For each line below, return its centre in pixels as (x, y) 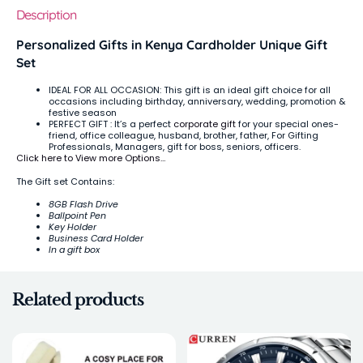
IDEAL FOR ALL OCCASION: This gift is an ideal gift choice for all (190, 90)
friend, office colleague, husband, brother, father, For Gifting (184, 136)
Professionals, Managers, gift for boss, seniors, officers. (175, 147)
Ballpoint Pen (77, 216)
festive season (83, 113)
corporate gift (205, 124)
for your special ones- (287, 124)
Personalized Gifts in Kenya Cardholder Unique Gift (172, 45)
